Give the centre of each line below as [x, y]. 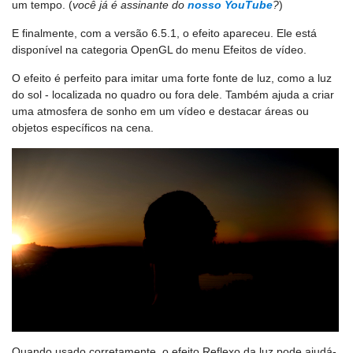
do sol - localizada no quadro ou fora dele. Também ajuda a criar [173, 95]
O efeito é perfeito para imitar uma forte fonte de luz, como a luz [172, 78]
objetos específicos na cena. [83, 128]
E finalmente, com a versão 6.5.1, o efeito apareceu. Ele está [164, 33]
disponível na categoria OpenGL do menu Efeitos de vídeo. [159, 50]
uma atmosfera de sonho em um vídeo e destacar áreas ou [160, 111]
